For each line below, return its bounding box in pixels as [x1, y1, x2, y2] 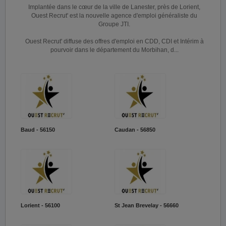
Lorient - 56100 [21, 202, 60, 208]
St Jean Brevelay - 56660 [114, 202, 179, 208]
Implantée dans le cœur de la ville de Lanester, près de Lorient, [28, 4, 200, 11]
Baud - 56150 [21, 127, 55, 133]
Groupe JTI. [98, 21, 130, 28]
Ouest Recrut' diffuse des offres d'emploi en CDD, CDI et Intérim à [25, 38, 204, 45]
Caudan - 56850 [114, 127, 155, 133]
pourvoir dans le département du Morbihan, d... [50, 46, 179, 53]
